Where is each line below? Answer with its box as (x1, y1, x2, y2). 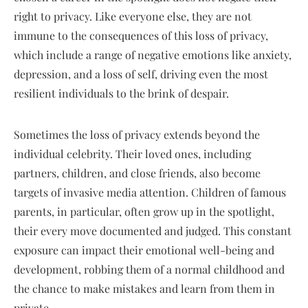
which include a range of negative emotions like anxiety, (14, 47, 291, 62)
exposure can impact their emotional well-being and (14, 242, 274, 257)
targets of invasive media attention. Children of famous (14, 184, 286, 199)
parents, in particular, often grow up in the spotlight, (14, 203, 274, 219)
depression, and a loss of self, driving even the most (14, 66, 268, 81)
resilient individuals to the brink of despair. (14, 85, 229, 100)
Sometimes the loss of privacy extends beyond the (14, 126, 260, 142)
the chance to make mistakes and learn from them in (14, 280, 275, 296)
